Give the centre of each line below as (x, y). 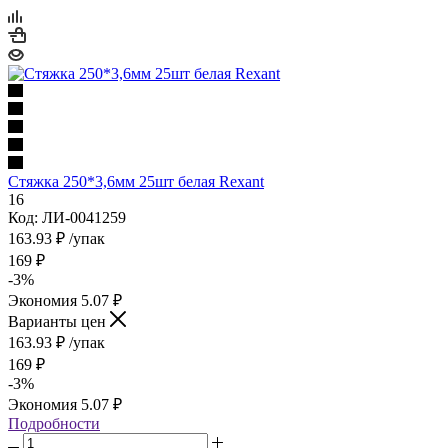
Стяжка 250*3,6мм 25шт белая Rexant (136, 181)
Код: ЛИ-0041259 (67, 217)
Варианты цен (59, 321)
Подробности (54, 423)
